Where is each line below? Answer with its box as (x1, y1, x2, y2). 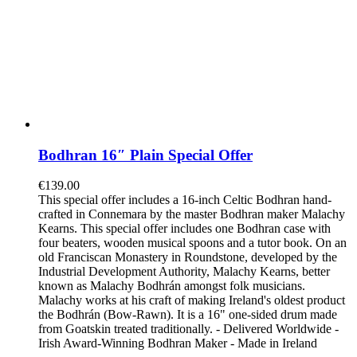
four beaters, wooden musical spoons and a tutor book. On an (38, 236, 347, 250)
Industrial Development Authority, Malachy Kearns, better (38, 265, 330, 279)
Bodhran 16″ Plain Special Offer (38, 146, 253, 163)
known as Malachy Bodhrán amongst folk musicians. (38, 279, 305, 293)
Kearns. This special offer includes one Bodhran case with (38, 222, 331, 236)
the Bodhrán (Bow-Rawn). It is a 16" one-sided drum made (38, 308, 337, 322)
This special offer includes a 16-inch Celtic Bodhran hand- (38, 193, 331, 207)
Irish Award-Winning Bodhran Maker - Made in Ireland (38, 336, 317, 351)
